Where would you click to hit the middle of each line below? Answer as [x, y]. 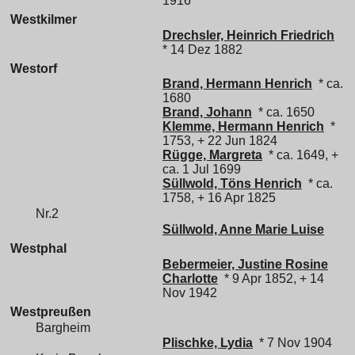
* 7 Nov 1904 [292, 343]
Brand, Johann [207, 113]
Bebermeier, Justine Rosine [245, 264]
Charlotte [190, 278]
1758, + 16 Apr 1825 [219, 198]
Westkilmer [44, 19]
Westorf [34, 68]
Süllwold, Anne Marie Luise [243, 229]
